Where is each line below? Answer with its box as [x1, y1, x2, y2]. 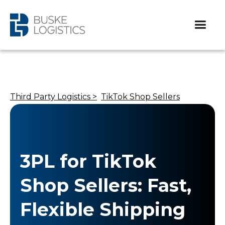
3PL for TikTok [20, 150, 156, 172]
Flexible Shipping [20, 198, 185, 220]
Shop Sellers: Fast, [20, 174, 191, 196]
